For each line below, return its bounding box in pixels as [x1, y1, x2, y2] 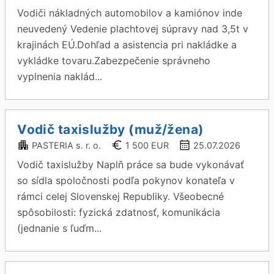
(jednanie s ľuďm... [17, 222, 102, 234]
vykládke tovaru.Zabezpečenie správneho [17, 54, 211, 67]
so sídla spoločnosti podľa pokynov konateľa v [17, 174, 235, 187]
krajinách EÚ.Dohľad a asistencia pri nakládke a [17, 39, 237, 51]
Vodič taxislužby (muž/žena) [17, 122, 204, 137]
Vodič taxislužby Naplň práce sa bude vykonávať [17, 158, 245, 171]
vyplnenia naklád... [17, 70, 103, 83]
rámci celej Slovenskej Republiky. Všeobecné [17, 190, 224, 202]
